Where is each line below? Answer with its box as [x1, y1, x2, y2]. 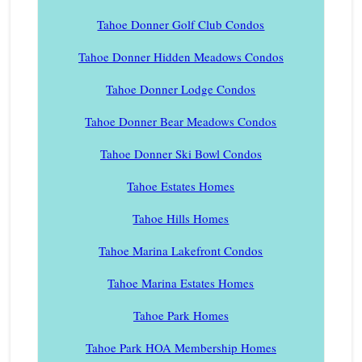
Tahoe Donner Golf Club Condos [97, 15, 265, 32]
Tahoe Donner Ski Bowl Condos [99, 145, 262, 162]
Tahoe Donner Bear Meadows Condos [85, 112, 277, 129]
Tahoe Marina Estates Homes [107, 274, 255, 291]
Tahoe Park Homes [133, 306, 229, 323]
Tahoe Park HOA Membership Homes [85, 339, 276, 356]
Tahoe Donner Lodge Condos [106, 80, 256, 97]
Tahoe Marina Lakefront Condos [99, 242, 263, 259]
